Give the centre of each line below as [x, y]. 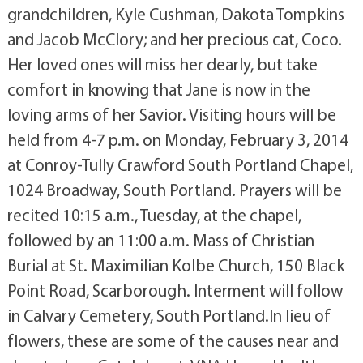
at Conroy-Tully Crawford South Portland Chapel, [180, 164]
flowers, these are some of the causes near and [173, 340]
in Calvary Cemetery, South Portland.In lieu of [169, 315]
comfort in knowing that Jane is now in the [158, 89]
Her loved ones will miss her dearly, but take [162, 64]
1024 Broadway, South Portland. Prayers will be [174, 190]
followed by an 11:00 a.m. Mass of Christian [160, 240]
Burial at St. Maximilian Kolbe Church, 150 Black [175, 265]
